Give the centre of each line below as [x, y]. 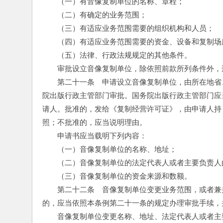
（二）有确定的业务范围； [95, 15]
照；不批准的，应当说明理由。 [95, 122]
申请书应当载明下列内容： [95, 136]
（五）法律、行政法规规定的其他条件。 [117, 55]
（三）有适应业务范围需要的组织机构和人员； [128, 28]
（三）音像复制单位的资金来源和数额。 [117, 176]
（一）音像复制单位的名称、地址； [110, 149]
